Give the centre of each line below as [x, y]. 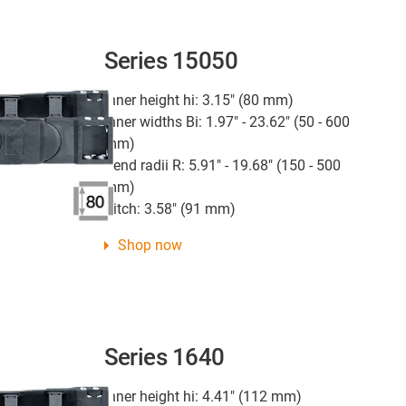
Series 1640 [164, 358]
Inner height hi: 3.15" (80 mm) [198, 100]
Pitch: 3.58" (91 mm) [169, 208]
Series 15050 [171, 60]
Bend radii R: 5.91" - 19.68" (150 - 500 [222, 165]
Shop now [150, 245]
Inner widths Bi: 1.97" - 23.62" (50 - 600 [227, 121]
